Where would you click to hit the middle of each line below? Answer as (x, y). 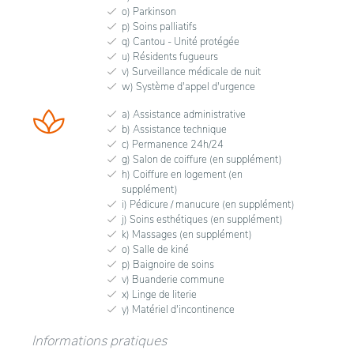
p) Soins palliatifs (159, 26)
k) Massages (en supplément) (187, 234)
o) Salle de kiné (155, 249)
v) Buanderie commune (173, 279)
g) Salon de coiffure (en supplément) (202, 159)
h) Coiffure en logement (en (182, 174)
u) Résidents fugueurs (170, 56)
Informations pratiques (99, 340)
